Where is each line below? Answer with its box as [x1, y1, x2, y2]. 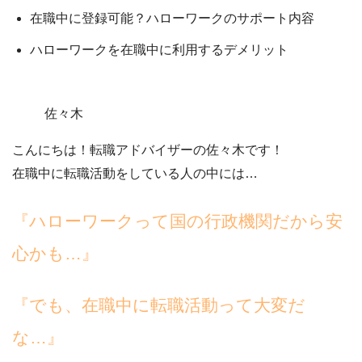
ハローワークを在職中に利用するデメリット [30, 43, 289, 57]
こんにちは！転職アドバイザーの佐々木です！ [12, 143, 284, 157]
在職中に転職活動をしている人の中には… [12, 166, 258, 180]
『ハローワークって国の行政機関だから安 [12, 212, 343, 230]
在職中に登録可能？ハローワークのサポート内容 [30, 11, 315, 25]
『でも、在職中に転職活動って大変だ [12, 296, 305, 314]
